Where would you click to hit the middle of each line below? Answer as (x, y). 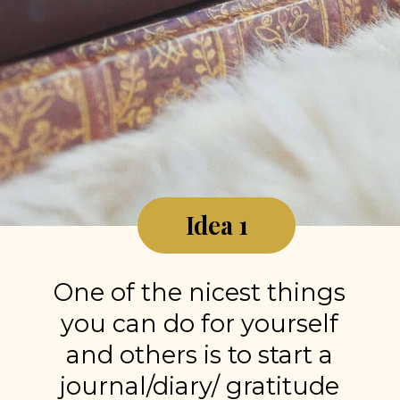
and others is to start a (199, 355)
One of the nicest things (199, 293)
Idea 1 (217, 225)
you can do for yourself (199, 324)
